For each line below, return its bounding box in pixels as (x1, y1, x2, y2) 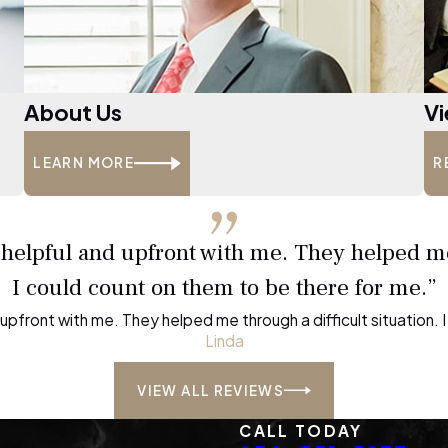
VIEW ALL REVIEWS (137, 381, 285, 399)
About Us (24, 97, 122, 126)
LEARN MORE (33, 154, 134, 172)
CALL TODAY (239, 421, 363, 441)
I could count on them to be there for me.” (11, 273, 437, 304)
